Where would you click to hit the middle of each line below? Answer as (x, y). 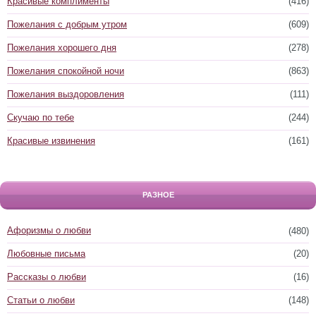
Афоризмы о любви (49, 230)
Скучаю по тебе (41, 117)
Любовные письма (46, 254)
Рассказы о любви (47, 277)
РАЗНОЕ (158, 195)
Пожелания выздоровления (66, 94)
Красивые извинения (51, 141)
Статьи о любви (41, 300)
